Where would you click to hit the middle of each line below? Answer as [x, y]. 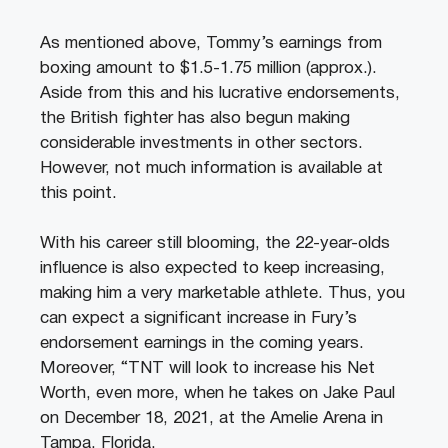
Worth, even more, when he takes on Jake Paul [217, 394]
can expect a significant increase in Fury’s [198, 319]
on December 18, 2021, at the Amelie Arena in [211, 419]
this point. [81, 193]
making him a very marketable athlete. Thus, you [222, 294]
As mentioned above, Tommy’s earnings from [211, 43]
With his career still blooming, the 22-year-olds [215, 244]
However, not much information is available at [211, 168]
